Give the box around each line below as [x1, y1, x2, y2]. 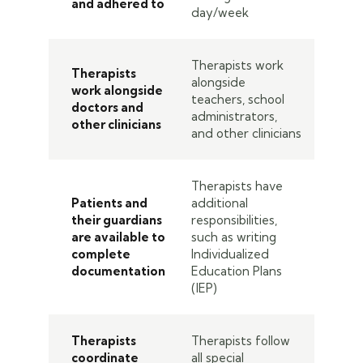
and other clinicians [191, 125, 301, 141]
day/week [191, 4, 249, 20]
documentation [71, 263, 165, 279]
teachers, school [191, 91, 284, 107]
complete [71, 246, 130, 262]
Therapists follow [191, 332, 290, 348]
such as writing [191, 228, 276, 245]
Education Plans [191, 263, 282, 279]
